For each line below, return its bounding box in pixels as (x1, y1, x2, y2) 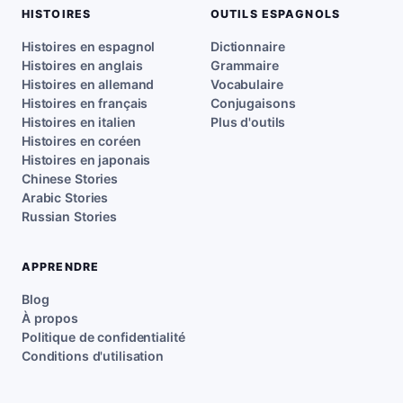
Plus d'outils (210, 114, 286, 130)
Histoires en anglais (22, 58, 143, 73)
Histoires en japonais (22, 152, 151, 167)
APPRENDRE (22, 260, 100, 273)
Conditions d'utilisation (22, 348, 164, 363)
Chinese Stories (22, 171, 119, 186)
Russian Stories (22, 209, 118, 224)
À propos (22, 310, 78, 326)
